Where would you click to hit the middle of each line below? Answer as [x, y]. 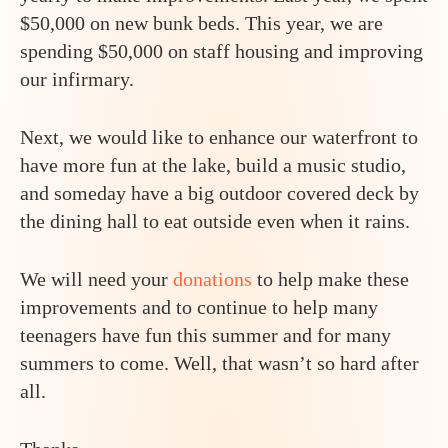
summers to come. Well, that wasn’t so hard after [219, 362]
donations [212, 278]
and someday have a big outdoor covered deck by [219, 192]
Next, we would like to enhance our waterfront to [219, 136]
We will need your [96, 278]
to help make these [330, 278]
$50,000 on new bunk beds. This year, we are [201, 22]
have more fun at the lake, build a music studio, [213, 164]
